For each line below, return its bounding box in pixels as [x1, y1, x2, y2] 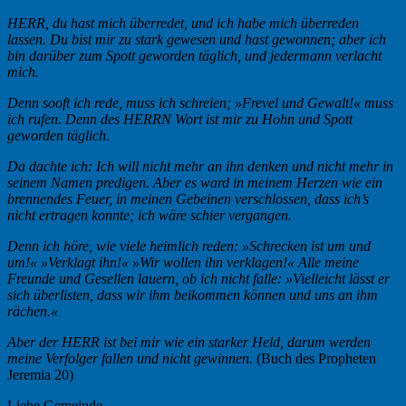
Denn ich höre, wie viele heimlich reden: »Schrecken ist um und [7, 237, 371, 254]
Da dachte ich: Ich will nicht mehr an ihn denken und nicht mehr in [7, 158, 393, 174]
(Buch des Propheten [253, 350, 376, 366]
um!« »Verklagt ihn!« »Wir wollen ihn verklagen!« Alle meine [7, 254, 359, 270]
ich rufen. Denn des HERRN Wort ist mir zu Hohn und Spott [7, 111, 353, 127]
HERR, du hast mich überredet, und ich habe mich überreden [7, 14, 359, 31]
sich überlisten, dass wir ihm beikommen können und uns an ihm [7, 286, 378, 303]
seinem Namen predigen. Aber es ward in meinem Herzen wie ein [7, 174, 382, 190]
